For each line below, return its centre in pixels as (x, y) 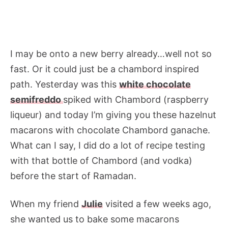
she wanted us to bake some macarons (95, 219)
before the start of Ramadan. (73, 176)
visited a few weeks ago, (157, 204)
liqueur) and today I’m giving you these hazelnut (113, 115)
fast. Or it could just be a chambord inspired (105, 69)
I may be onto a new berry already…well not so (111, 53)
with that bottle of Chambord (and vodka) (101, 160)
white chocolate (155, 84)
